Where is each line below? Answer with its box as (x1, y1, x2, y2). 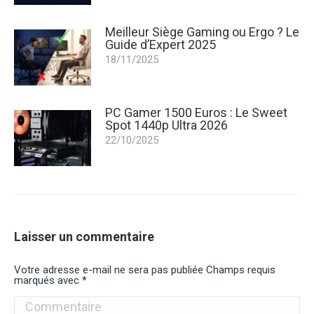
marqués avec (14, 273, 82, 287)
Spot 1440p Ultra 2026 (105, 117, 228, 132)
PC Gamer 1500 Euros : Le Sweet (105, 104, 287, 120)
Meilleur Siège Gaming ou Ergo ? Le (105, 24, 299, 39)
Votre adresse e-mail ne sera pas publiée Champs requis (14, 263, 275, 276)
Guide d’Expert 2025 (105, 36, 216, 52)
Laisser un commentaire (14, 228, 154, 244)
